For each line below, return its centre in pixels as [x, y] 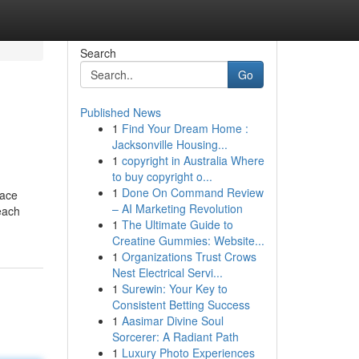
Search [98, 53]
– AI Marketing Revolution [177, 208]
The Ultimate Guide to [177, 224]
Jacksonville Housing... [169, 144]
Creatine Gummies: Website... [188, 240]
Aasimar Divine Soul [172, 321]
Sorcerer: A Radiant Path [175, 337]
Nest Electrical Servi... [167, 272]
